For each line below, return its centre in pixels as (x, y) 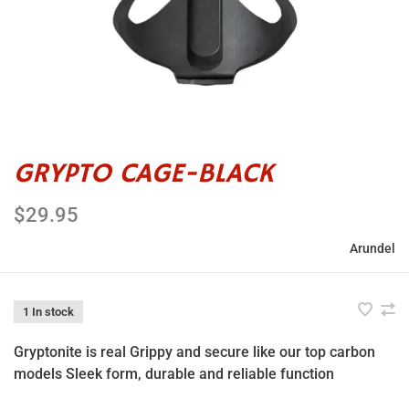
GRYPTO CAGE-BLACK (143, 174)
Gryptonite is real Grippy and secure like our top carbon (194, 352)
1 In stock (48, 312)
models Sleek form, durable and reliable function (174, 374)
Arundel (372, 248)
